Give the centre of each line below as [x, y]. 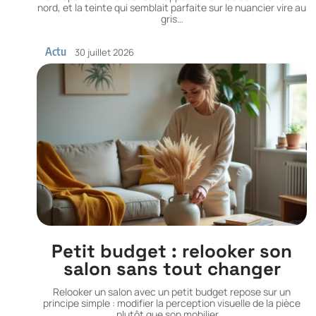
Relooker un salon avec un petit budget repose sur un [172, 292]
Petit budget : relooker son [172, 251]
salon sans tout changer [172, 269]
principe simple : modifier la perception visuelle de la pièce [172, 303]
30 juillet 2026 [104, 52]
